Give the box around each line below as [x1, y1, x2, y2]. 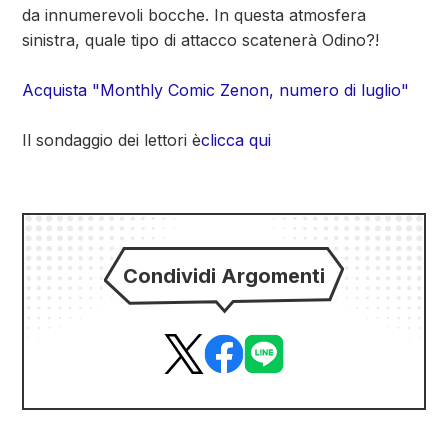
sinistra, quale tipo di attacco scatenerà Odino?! [22, 30, 379, 50]
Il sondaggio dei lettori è [22, 130, 201, 150]
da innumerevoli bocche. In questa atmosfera [22, 5, 366, 25]
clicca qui [201, 130, 271, 150]
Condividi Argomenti [123, 264, 325, 288]
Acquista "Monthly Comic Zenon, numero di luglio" [22, 80, 409, 100]
